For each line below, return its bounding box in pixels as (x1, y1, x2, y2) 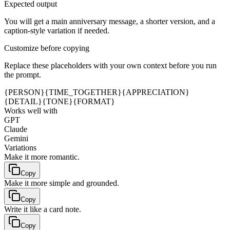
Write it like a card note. (4, 204, 81, 214)
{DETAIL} (4, 97, 42, 106)
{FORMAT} (73, 97, 115, 106)
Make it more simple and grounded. (4, 178, 119, 187)
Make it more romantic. (4, 152, 80, 161)
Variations (4, 143, 36, 152)
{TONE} (42, 97, 73, 106)
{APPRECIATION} (122, 87, 189, 97)
